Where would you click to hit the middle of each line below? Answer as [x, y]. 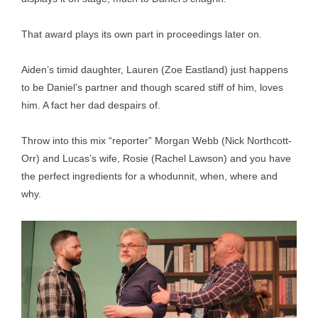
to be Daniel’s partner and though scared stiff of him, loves [152, 87]
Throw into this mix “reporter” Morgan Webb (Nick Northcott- [157, 141]
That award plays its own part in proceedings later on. [142, 34]
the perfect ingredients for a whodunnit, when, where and [149, 176]
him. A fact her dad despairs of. [91, 105]
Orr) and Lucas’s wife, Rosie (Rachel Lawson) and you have [156, 158]
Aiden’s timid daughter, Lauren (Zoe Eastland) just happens [155, 70]
